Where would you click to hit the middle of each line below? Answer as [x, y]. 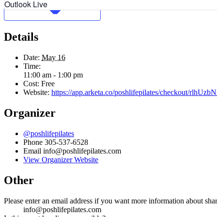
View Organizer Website [61, 159]
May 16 [54, 58]
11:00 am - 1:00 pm [53, 75]
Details [21, 37]
